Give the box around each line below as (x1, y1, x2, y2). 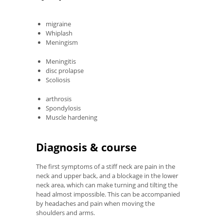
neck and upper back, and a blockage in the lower (36, 171, 178, 181)
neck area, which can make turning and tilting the (36, 181, 178, 190)
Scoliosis (46, 75, 70, 84)
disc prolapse (46, 66, 84, 75)
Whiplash (46, 28, 73, 37)
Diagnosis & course (36, 140, 137, 155)
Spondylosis (46, 103, 81, 112)
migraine (46, 19, 71, 28)
